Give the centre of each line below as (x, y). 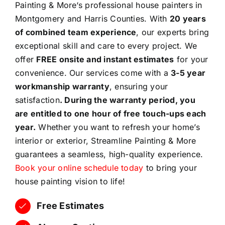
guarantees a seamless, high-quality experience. (109, 154)
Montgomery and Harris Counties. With (92, 19)
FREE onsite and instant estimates (105, 60)
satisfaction (37, 100)
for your (191, 60)
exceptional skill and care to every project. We (106, 46)
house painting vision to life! (70, 182)
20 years (188, 19)
